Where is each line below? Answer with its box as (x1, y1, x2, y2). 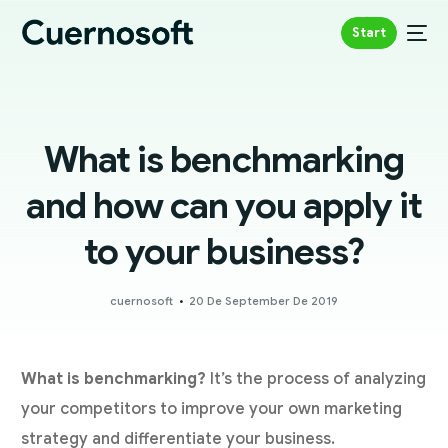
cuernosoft (109, 294, 173, 309)
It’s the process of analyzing (206, 369, 427, 390)
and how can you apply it (26, 182, 422, 228)
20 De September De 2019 (189, 294, 339, 309)
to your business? (84, 228, 364, 274)
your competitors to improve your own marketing (21, 399, 403, 420)
